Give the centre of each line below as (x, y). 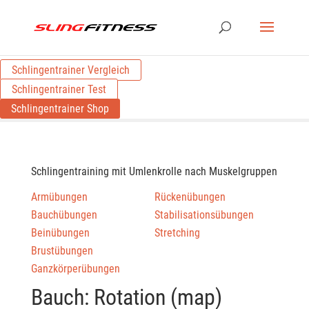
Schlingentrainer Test (59, 89)
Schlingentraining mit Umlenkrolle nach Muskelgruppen (154, 171)
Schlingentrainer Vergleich (71, 70)
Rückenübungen (190, 197)
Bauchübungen (64, 215)
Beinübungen (60, 233)
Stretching (177, 233)
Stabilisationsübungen (204, 215)
